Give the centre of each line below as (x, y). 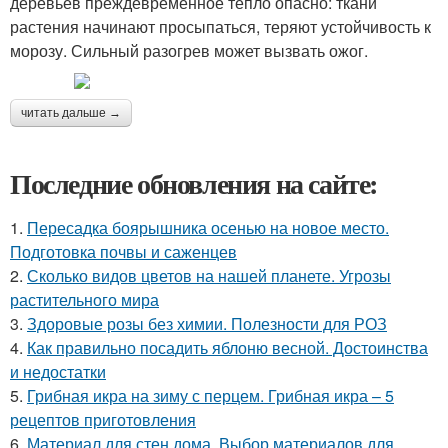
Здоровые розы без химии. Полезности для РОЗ (207, 323)
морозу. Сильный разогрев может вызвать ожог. (189, 50)
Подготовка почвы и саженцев (123, 251)
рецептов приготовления (103, 419)
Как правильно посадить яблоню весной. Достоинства (227, 347)
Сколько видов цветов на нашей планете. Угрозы (209, 275)
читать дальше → (71, 113)
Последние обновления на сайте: (194, 183)
